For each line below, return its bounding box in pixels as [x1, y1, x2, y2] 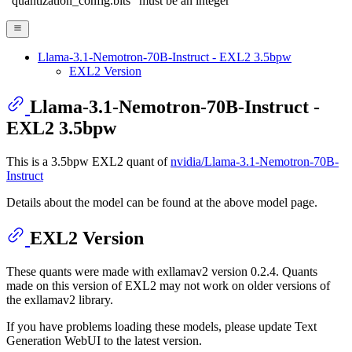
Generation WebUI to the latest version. [6, 333, 202, 347]
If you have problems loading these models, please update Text [6, 319, 317, 333]
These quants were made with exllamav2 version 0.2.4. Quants [6, 264, 317, 278]
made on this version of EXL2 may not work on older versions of [6, 278, 330, 292]
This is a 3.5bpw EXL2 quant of [6, 155, 170, 169]
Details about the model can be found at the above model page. [6, 196, 317, 210]
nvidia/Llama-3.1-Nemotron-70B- [170, 155, 339, 169]
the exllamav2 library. [6, 292, 113, 306]
